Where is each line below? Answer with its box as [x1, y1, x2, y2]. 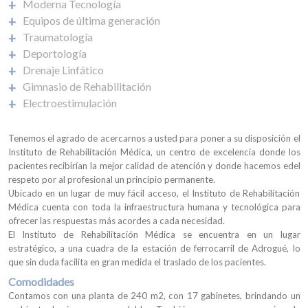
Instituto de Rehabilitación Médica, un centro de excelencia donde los [8, 146, 300, 157]
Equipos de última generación [22, 13, 160, 27]
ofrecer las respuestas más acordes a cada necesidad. [8, 215, 225, 226]
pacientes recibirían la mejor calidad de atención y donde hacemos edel [8, 160, 300, 171]
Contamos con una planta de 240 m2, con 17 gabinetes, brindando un [8, 290, 300, 301]
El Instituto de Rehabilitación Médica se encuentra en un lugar [8, 229, 300, 240]
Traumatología [22, 30, 93, 43]
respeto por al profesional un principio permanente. [8, 174, 215, 185]
